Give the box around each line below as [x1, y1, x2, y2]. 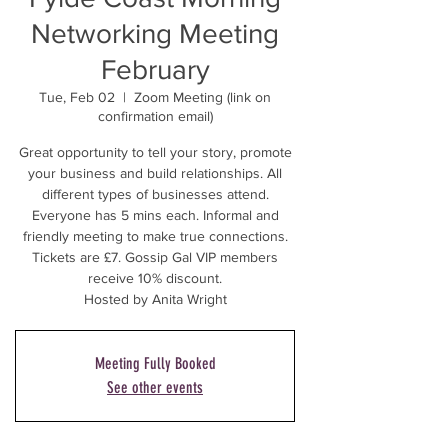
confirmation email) [97, 108, 213, 124]
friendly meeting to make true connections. [22, 228, 288, 244]
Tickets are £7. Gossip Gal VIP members [32, 249, 278, 265]
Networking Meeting [31, 18, 279, 49]
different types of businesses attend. [41, 186, 269, 202]
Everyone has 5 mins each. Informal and [31, 207, 279, 223]
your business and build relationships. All [28, 165, 282, 181]
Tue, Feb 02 [39, 89, 115, 105]
